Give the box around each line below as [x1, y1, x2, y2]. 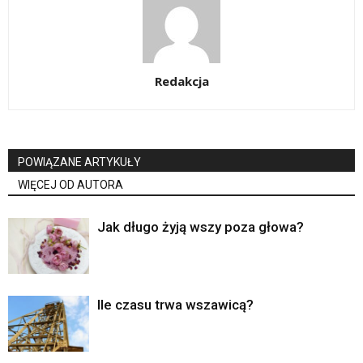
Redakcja [154, 73, 209, 90]
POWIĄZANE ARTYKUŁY [18, 156, 141, 169]
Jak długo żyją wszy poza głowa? [97, 219, 304, 236]
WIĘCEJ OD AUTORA [18, 178, 123, 192]
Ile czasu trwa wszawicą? [97, 297, 254, 314]
